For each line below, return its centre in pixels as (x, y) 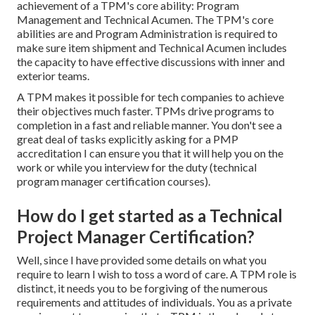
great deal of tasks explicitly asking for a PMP (128, 139)
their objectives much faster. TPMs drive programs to (146, 111)
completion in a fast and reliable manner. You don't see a (149, 125)
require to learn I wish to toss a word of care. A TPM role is (157, 274)
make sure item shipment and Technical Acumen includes (152, 48)
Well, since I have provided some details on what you (142, 260)
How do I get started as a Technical (150, 216)
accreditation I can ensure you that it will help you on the (150, 153)
